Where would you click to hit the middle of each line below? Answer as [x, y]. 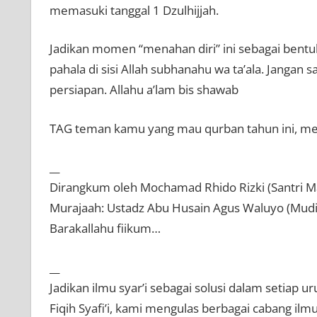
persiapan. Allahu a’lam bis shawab [144, 90]
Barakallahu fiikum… [105, 229]
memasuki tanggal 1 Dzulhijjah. [134, 10]
